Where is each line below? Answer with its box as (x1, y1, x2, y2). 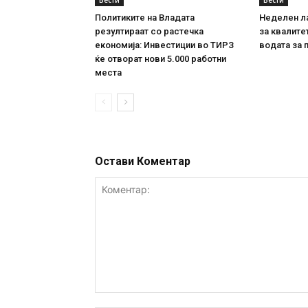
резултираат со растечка (95, 26, 203, 37)
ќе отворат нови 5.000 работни (95, 54, 226, 65)
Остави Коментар (95, 155, 190, 168)
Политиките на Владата (95, 12, 195, 23)
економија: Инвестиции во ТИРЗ (95, 40, 234, 51)
